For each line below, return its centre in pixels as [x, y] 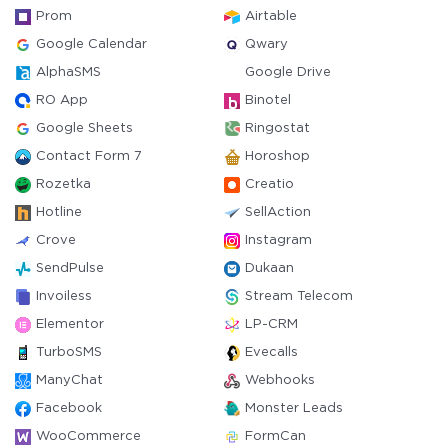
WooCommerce [88, 436]
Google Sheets [84, 128]
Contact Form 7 [89, 156]
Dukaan [269, 268]
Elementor [70, 324]
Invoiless [64, 296]
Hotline [59, 212]
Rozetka [63, 184]
